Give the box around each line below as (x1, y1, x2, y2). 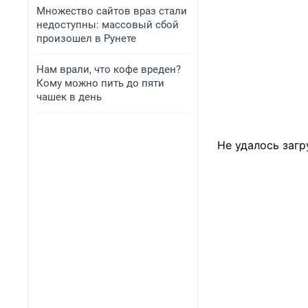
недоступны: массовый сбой (36, 19, 179, 31)
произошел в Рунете (36, 32, 136, 45)
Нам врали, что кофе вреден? (36, 63, 181, 76)
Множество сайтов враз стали (36, 5, 187, 17)
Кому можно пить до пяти (36, 77, 164, 89)
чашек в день (36, 91, 102, 103)
